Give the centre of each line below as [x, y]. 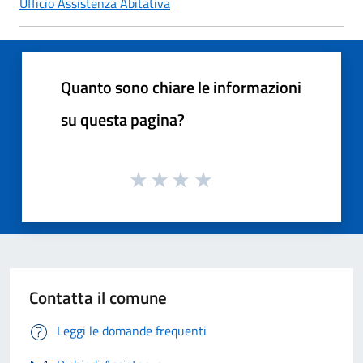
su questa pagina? [123, 119]
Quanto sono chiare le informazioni [181, 87]
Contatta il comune [98, 298]
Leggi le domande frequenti [132, 331]
